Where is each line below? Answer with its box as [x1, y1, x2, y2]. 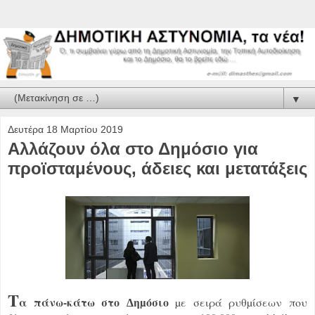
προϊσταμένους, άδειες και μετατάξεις [8, 158, 307, 178]
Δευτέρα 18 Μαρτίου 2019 [8, 123, 123, 135]
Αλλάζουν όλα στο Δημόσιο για [8, 139, 258, 158]
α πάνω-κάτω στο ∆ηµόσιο [19, 293, 169, 310]
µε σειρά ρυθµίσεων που [168, 294, 308, 309]
